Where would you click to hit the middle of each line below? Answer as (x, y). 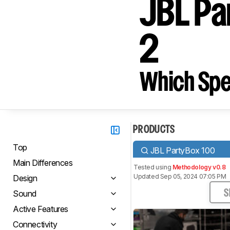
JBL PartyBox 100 (183, 150)
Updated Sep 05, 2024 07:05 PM (180, 176)
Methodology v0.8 (199, 167)
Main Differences (43, 163)
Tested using (153, 167)
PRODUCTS (154, 130)
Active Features (41, 209)
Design (25, 178)
